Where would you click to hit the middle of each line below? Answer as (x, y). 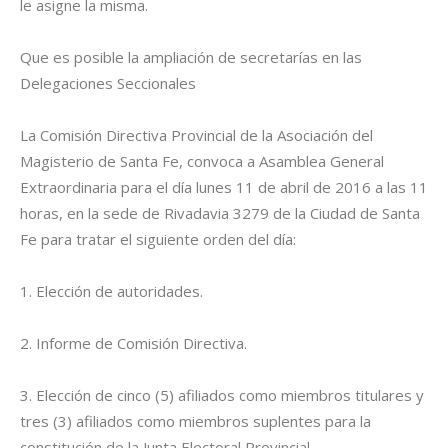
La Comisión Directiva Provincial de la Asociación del (196, 135)
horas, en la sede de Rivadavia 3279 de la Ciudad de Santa (220, 213)
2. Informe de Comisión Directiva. (133, 343)
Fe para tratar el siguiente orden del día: (158, 239)
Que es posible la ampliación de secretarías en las (191, 57)
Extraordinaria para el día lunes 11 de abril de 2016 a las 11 (224, 187)
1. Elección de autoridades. (111, 291)
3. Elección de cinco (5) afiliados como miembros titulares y (222, 395)
